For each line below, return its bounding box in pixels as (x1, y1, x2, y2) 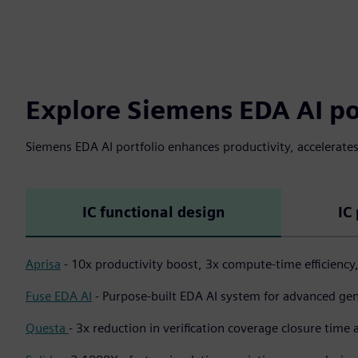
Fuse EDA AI (26, 288, 92, 304)
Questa (26, 320, 69, 336)
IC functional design (82, 204, 225, 221)
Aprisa (26, 257, 61, 272)
